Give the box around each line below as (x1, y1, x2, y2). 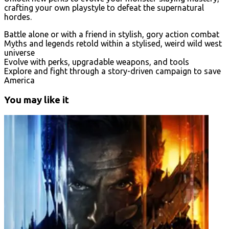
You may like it (4, 94, 69, 105)
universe (4, 48, 35, 57)
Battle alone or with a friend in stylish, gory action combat (4, 29, 219, 39)
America (4, 75, 35, 85)
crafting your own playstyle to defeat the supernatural (4, 3, 204, 12)
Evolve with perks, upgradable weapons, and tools (4, 57, 189, 66)
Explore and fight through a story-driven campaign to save (4, 66, 221, 76)
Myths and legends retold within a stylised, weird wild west (4, 38, 222, 48)
